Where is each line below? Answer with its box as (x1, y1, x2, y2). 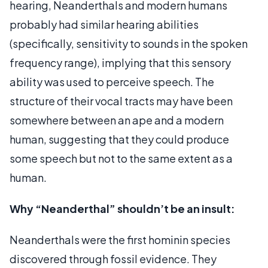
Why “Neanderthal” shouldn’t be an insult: (10, 202, 235, 215)
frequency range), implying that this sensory (10, 56, 231, 69)
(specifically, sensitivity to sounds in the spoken (10, 36, 248, 50)
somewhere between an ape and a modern (10, 113, 224, 127)
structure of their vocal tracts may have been (10, 94, 233, 108)
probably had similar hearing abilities (10, 17, 199, 31)
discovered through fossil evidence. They (10, 252, 217, 266)
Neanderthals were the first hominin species (10, 233, 230, 246)
